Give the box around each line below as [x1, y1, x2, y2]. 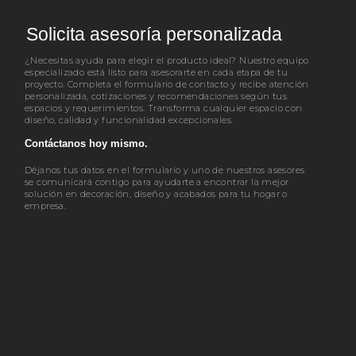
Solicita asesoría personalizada [26, 24, 282, 45]
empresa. [25, 200, 67, 212]
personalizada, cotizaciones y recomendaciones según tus [25, 90, 287, 102]
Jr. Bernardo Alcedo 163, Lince [25, 258, 165, 271]
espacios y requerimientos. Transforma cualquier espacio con [25, 102, 303, 114]
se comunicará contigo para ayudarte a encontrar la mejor [25, 176, 289, 188]
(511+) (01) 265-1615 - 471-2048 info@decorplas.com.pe [25, 339, 283, 351]
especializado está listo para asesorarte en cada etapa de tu [25, 66, 288, 78]
